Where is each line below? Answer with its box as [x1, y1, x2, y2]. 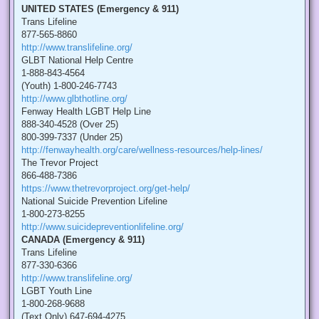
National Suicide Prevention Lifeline [21, 196, 167, 207]
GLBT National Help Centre [21, 55, 133, 66]
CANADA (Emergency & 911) [21, 234, 145, 246]
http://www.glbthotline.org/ [21, 93, 127, 105]
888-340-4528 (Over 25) [21, 119, 118, 130]
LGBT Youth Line [21, 286, 92, 297]
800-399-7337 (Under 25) [21, 132, 122, 143]
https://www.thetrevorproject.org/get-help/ [21, 183, 190, 194]
